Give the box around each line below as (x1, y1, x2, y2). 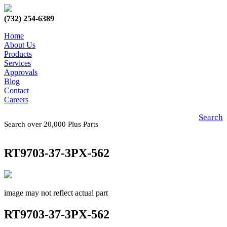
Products (4, 50, 32, 58)
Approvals (4, 68, 37, 77)
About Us (4, 41, 35, 49)
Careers (4, 95, 28, 104)
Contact (4, 86, 29, 95)
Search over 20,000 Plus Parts (4, 120, 102, 128)
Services (4, 59, 31, 67)
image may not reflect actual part (4, 188, 108, 197)
